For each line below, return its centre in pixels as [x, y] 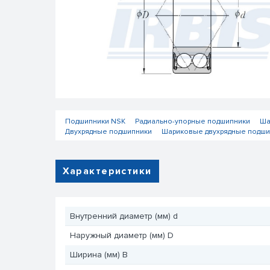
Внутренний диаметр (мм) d [124, 216]
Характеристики [107, 171]
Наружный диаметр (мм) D [121, 235]
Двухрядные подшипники [108, 132]
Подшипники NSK [95, 121]
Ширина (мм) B [99, 255]
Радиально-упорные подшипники [192, 121]
